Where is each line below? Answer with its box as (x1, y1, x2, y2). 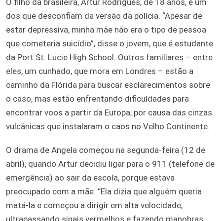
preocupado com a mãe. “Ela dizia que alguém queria (6, 186, 202, 196)
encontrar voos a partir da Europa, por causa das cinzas (6, 107, 212, 117)
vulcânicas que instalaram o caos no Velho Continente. (6, 121, 210, 131)
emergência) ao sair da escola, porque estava (6, 172, 175, 183)
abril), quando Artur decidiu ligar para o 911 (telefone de (6, 158, 215, 169)
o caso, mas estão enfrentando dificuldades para (6, 93, 189, 104)
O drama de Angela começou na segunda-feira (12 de (6, 145, 205, 155)
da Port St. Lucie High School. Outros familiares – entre (6, 52, 213, 62)
